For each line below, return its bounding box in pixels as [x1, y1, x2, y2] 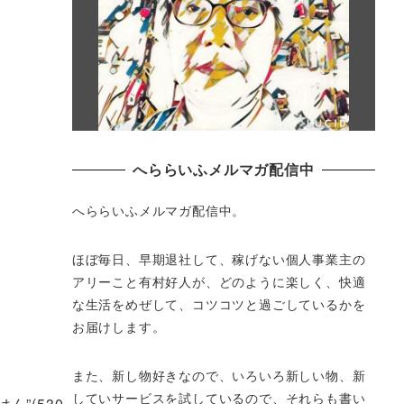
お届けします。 [71, 317, 166, 336]
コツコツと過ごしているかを [192, 295, 366, 314]
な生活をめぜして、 [71, 295, 192, 314]
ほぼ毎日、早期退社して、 [71, 250, 233, 269]
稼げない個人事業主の [232, 250, 366, 269]
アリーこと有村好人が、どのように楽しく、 [71, 272, 339, 291]
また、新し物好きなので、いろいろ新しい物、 [71, 365, 353, 384]
